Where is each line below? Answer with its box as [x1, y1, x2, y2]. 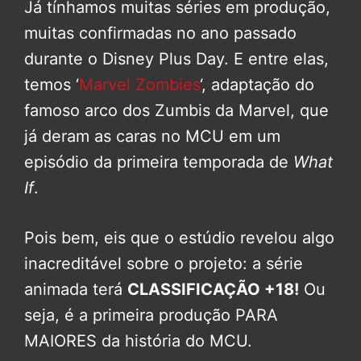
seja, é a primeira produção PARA [24, 305, 278, 325]
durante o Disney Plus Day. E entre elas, [24, 48, 329, 68]
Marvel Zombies [79, 74, 200, 94]
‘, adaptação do [200, 74, 314, 94]
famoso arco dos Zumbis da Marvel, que [24, 100, 329, 120]
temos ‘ [24, 74, 79, 94]
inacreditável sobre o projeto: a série [24, 253, 303, 273]
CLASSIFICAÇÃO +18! [127, 279, 299, 299]
